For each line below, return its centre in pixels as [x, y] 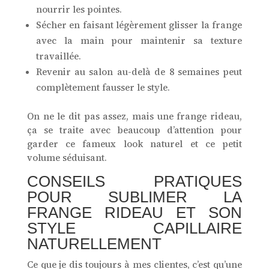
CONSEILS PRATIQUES [134, 182]
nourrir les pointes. [79, 10]
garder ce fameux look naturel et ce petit [134, 144]
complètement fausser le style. [103, 88]
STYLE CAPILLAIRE [134, 228]
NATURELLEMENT [94, 244]
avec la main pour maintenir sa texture [139, 41]
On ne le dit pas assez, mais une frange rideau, [134, 116]
